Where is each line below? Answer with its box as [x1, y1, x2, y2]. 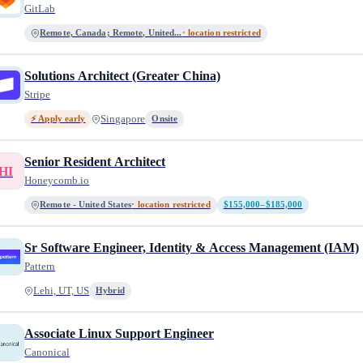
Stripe [24, 88, 51, 100]
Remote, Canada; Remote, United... [40, 28, 182, 37]
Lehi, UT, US [33, 285, 90, 297]
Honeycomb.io [24, 174, 90, 186]
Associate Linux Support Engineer [24, 327, 215, 340]
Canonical [24, 346, 70, 358]
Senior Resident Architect [24, 155, 166, 169]
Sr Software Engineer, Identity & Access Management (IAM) [24, 241, 360, 254]
